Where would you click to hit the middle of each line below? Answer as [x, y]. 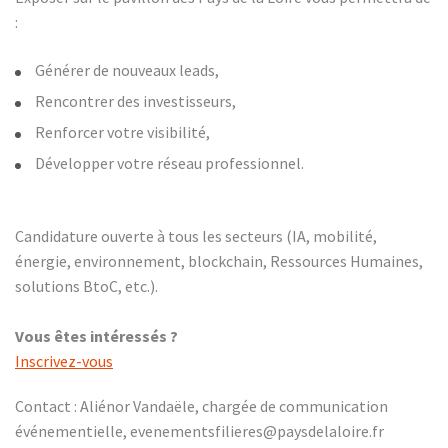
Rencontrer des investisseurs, [135, 101]
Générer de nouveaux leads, [128, 70]
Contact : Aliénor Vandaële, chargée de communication [201, 406]
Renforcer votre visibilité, [122, 132]
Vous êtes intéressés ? [98, 336]
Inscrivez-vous [64, 361]
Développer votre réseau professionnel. [171, 163]
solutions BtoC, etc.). [86, 286]
